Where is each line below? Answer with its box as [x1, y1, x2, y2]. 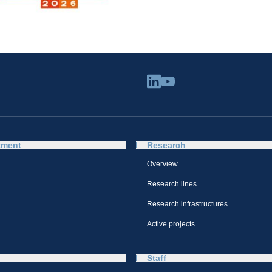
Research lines [147, 180, 197, 189]
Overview [147, 160, 178, 169]
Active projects [147, 220, 195, 229]
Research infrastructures [147, 200, 228, 209]
